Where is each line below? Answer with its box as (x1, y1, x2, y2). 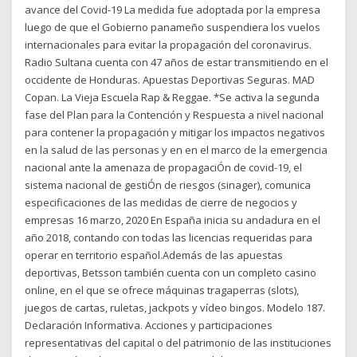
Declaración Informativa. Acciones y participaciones (25, 317, 273, 332)
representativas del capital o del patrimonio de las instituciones (25, 335, 332, 350)
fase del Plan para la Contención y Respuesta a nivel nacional (25, 107, 324, 122)
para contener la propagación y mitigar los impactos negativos (25, 124, 326, 139)
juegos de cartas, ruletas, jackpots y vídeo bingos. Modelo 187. (25, 300, 326, 315)
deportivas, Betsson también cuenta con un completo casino (25, 265, 317, 280)
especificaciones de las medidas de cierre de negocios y (25, 194, 298, 210)
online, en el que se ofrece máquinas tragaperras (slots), (25, 282, 300, 297)
